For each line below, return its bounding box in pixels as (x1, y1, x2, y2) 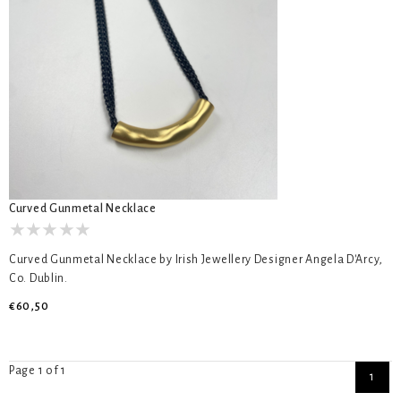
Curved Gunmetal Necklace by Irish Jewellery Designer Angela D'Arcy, (9, 253, 383, 266)
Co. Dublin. (9, 272, 68, 285)
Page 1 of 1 (9, 364, 66, 377)
